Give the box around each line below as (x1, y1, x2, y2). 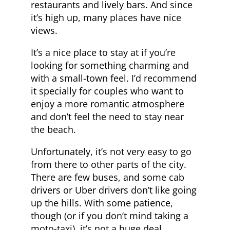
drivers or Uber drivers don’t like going (31, 183, 197, 196)
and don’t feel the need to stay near (31, 110, 184, 123)
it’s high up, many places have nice (31, 11, 181, 24)
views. (31, 24, 57, 36)
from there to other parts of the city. (31, 158, 186, 170)
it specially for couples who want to (31, 84, 184, 97)
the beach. (31, 123, 76, 136)
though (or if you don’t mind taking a (31, 209, 188, 222)
